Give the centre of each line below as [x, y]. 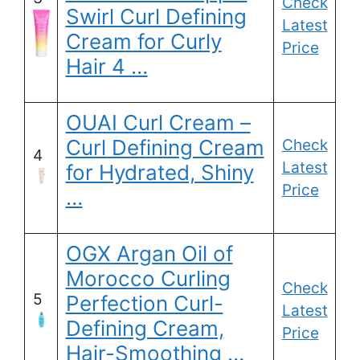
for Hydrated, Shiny [160, 173]
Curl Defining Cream [165, 148]
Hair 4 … [106, 67]
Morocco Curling [148, 279]
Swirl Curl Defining [156, 17]
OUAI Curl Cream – [158, 123]
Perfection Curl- [144, 304]
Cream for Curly [143, 42]
